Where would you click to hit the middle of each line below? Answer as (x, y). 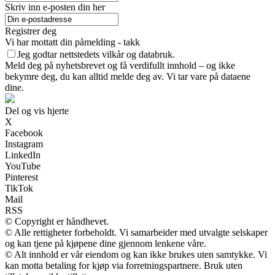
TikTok (19, 188)
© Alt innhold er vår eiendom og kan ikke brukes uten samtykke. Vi (136, 255)
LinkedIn (23, 155)
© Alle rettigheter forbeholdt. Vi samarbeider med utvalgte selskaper (136, 233)
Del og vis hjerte (37, 111)
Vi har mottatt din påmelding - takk (72, 42)
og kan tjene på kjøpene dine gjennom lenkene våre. (106, 244)
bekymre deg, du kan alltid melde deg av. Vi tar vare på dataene (128, 77)
